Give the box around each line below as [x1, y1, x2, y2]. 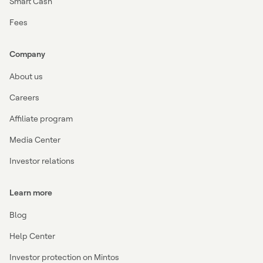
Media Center [9, 134, 60, 144]
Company [9, 49, 45, 59]
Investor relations [9, 156, 75, 166]
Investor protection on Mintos [9, 252, 119, 262]
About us [9, 71, 43, 81]
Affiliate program [9, 113, 73, 123]
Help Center [9, 231, 55, 241]
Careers [9, 92, 39, 102]
